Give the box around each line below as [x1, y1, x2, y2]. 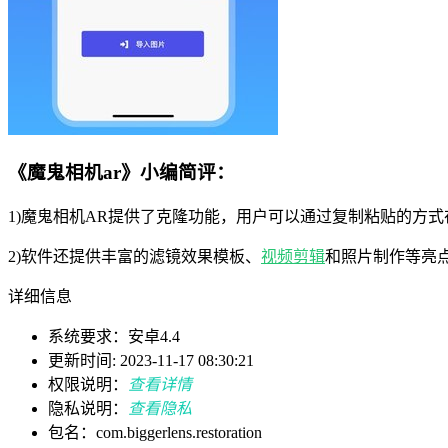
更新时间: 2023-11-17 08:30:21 [48, 352, 254, 370]
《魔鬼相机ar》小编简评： [8, 162, 235, 184]
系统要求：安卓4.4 [48, 328, 180, 346]
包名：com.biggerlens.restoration [48, 424, 262, 442]
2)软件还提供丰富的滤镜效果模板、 [8, 248, 261, 266]
